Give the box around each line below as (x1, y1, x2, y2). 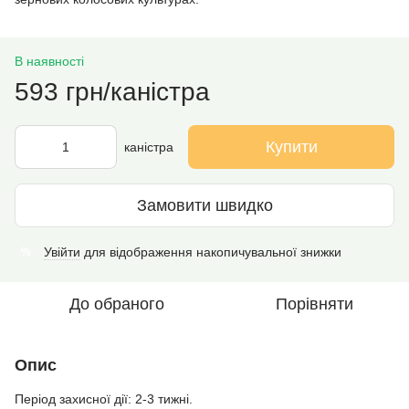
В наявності (15, 54, 84, 68)
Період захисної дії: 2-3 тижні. (15, 392, 193, 406)
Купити (265, 138, 318, 156)
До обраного (69, 295, 164, 313)
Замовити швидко (136, 195, 273, 215)
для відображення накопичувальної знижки (80, 245, 341, 259)
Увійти (44, 245, 80, 259)
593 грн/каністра (15, 78, 210, 106)
